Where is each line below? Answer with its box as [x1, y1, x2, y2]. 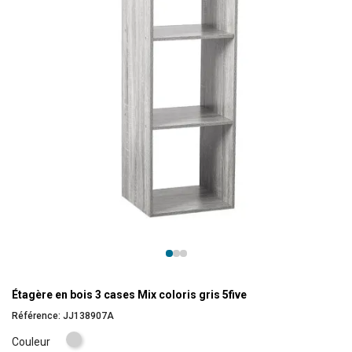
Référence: [12, 310, 63, 321]
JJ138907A [63, 310, 114, 321]
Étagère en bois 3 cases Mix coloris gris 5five [12, 288, 247, 301]
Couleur [12, 335, 50, 348]
